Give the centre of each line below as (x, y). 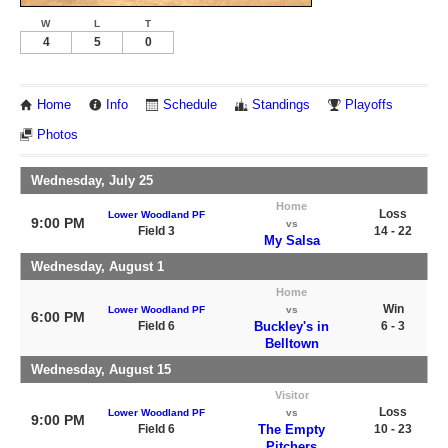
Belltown (291, 343)
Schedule (190, 104)
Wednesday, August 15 (101, 369)
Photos (57, 134)
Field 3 (156, 231)
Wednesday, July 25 (92, 180)
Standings (281, 104)
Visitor (291, 395)
